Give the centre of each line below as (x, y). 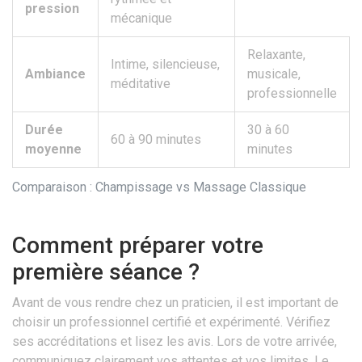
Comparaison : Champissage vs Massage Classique (159, 187)
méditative (141, 84)
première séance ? (106, 272)
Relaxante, (276, 55)
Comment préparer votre (138, 246)
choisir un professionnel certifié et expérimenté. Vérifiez (171, 322)
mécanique (141, 19)
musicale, (274, 74)
